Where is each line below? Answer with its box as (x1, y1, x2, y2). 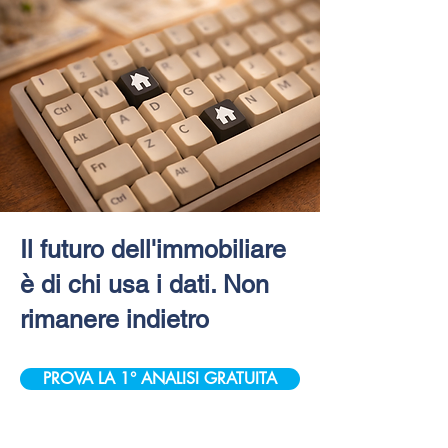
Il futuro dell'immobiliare (20, 234, 286, 264)
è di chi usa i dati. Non (20, 269, 269, 299)
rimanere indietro (20, 304, 209, 334)
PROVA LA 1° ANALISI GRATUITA (43, 367, 277, 389)
